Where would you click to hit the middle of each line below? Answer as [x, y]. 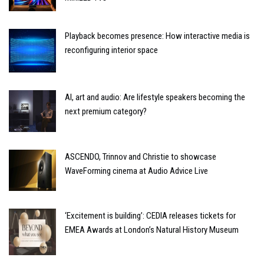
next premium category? [106, 112]
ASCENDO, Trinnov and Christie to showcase [141, 157]
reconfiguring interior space [111, 50]
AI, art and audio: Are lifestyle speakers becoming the [155, 98]
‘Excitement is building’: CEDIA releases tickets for [150, 215]
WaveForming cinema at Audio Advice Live [136, 171]
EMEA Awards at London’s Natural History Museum [152, 230]
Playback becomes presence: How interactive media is [157, 36]
